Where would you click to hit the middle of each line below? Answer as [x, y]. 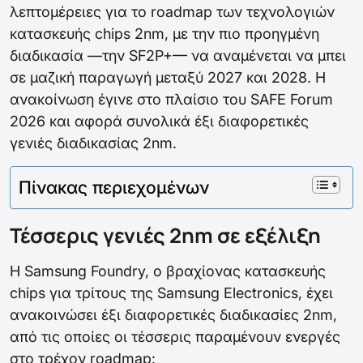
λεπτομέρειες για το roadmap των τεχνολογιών [172, 12]
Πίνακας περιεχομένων [114, 188]
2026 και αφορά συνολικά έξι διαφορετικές [159, 122]
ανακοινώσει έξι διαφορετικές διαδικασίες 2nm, [173, 315]
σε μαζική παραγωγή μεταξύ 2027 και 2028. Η [168, 78]
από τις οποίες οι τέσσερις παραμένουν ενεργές [175, 337]
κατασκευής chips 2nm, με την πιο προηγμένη [164, 34]
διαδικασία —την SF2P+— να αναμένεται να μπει [178, 56]
